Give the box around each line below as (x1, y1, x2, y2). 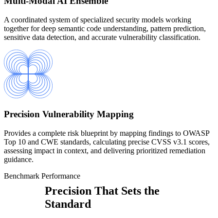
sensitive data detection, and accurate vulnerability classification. (4, 33, 200, 41)
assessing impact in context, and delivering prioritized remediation (4, 146, 205, 155)
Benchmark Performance (4, 172, 80, 181)
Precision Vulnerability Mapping (4, 109, 134, 120)
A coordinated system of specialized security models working (4, 15, 191, 24)
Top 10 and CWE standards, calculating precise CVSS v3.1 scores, (4, 138, 210, 146)
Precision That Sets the (45, 184, 160, 198)
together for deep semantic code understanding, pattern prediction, (4, 24, 206, 33)
